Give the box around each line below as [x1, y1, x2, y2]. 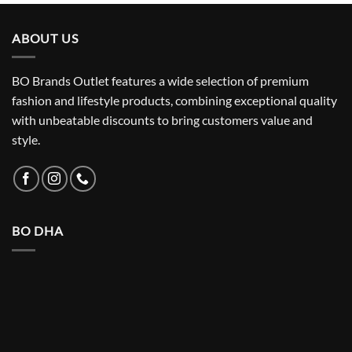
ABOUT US [12, 30, 79, 46]
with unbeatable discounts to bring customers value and [12, 112, 313, 128]
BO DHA [12, 223, 64, 239]
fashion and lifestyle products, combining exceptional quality [12, 93, 337, 108]
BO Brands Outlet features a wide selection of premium [12, 73, 309, 89]
